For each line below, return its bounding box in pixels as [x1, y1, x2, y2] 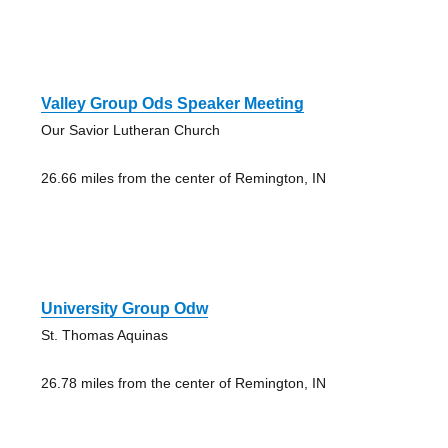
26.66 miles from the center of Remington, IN [40, 169, 326, 186]
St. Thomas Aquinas [40, 326, 168, 343]
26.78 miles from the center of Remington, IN [40, 374, 326, 391]
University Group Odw [40, 299, 208, 317]
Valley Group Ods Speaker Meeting [40, 94, 304, 112]
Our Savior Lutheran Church [40, 121, 220, 138]
